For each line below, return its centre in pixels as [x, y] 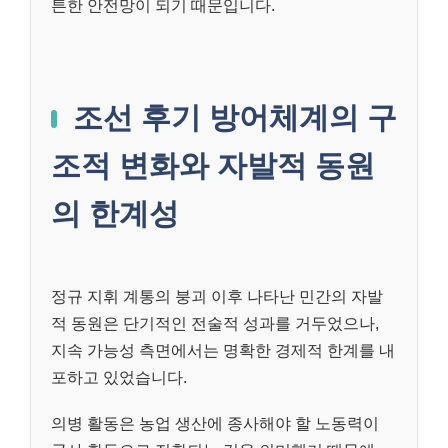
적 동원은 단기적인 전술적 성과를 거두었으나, [215, 323]
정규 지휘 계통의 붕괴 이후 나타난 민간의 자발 [217, 296]
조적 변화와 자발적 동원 [213, 165]
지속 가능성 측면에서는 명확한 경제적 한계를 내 [223, 350]
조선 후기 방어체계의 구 [235, 117]
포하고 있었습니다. [119, 377]
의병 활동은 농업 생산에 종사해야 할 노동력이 [215, 423]
